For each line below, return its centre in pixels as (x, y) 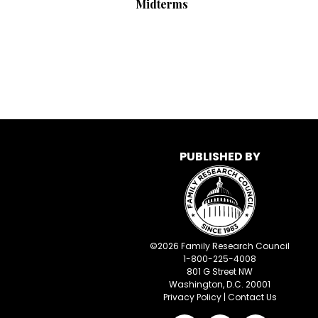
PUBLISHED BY (220, 157)
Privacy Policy (192, 297)
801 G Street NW (220, 272)
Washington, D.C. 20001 (220, 285)
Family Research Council (234, 246)
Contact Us (252, 297)
